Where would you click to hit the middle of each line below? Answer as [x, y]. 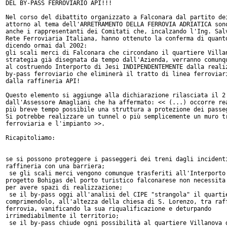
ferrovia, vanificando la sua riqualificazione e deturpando [108, 209]
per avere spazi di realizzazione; [64, 187]
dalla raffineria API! [43, 81]
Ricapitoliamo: [30, 138]
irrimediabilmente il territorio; [62, 216]
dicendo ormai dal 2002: [46, 45]
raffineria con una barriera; [55, 166]
